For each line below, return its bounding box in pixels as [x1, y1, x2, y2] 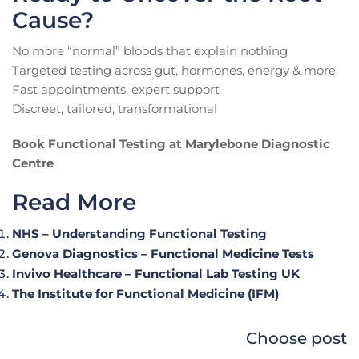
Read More [12, 188, 136, 216]
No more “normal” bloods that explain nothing [12, 43, 288, 59]
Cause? [12, 6, 94, 34]
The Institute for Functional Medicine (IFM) [12, 286, 279, 302]
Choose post [246, 329, 347, 349]
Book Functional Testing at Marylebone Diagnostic [12, 136, 330, 152]
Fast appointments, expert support [12, 82, 220, 98]
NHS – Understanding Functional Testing [12, 226, 267, 242]
